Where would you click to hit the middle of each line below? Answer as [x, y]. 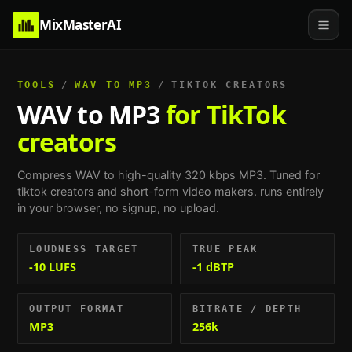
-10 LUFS [52, 267]
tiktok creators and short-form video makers [135, 192]
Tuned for [293, 175]
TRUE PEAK [225, 249]
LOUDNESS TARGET [84, 249]
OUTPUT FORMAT [76, 308]
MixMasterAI [81, 25]
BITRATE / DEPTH [247, 308]
